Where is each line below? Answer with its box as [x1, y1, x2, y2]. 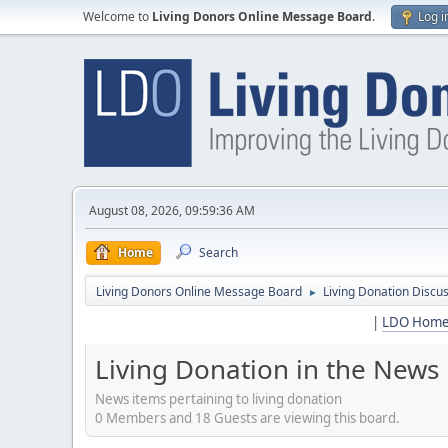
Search [199, 244, 238, 261]
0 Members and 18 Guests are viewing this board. [95, 408, 400, 427]
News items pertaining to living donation [95, 389, 342, 408]
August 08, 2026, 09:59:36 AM [89, 202, 255, 219]
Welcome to [83, 8, 152, 25]
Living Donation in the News [95, 351, 439, 387]
